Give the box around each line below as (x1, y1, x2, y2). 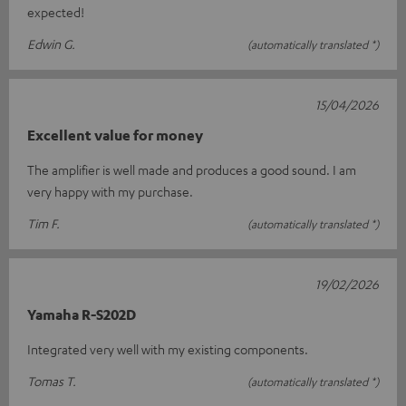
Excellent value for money (27, 125, 203, 144)
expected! (27, 3, 84, 20)
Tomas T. (27, 372, 76, 389)
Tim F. (27, 214, 60, 231)
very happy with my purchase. (27, 182, 193, 199)
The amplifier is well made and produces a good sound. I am (27, 160, 356, 178)
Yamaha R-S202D (27, 304, 136, 324)
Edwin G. (27, 34, 75, 52)
